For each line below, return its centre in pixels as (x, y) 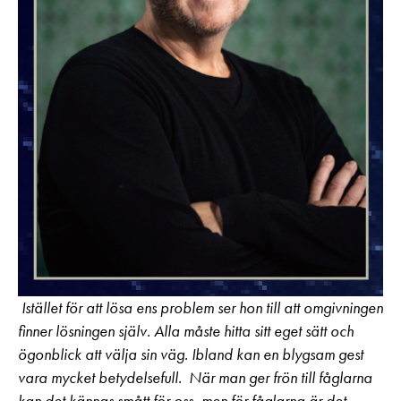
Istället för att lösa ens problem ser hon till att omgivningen (200, 307)
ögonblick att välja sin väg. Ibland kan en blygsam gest (191, 354)
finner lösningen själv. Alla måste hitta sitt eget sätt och (186, 331)
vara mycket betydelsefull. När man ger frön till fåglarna (195, 377)
